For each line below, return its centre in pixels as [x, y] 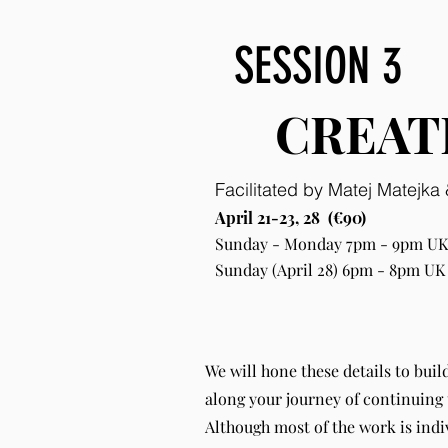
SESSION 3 [330, 66]
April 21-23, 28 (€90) [290, 217]
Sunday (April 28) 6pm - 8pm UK [330, 269]
